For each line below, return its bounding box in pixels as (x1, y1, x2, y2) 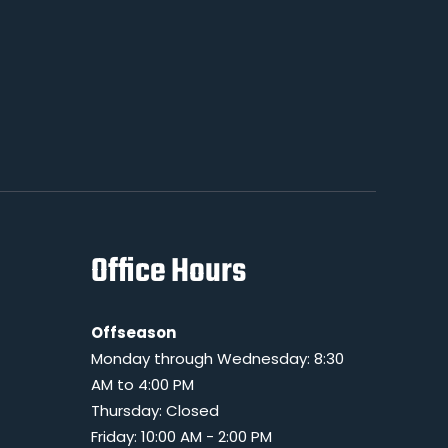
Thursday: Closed (91, 400, 219, 421)
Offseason (91, 322, 176, 343)
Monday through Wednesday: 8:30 (91, 348, 344, 369)
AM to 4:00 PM (91, 374, 194, 395)
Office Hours (91, 247, 246, 298)
